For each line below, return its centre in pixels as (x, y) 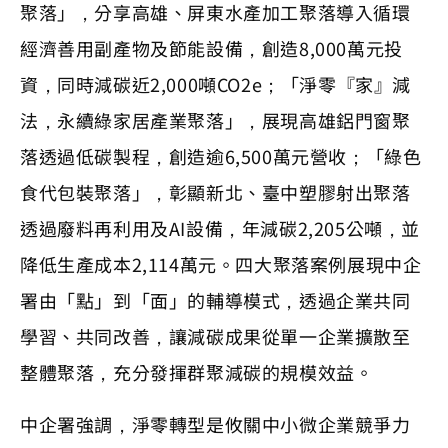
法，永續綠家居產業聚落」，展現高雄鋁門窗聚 (215, 119)
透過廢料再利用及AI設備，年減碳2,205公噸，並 (220, 227)
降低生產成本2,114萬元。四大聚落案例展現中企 (221, 263)
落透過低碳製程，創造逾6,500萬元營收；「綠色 (221, 155)
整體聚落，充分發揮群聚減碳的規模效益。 (197, 371)
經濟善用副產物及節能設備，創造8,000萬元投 (211, 47)
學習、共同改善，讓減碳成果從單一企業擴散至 (215, 335)
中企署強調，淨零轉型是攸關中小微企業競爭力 (215, 423)
